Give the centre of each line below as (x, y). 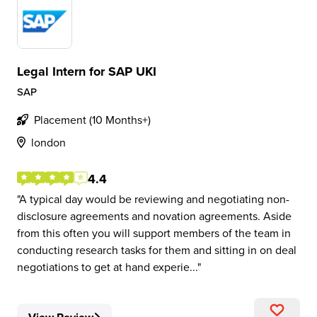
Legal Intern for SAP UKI (87, 71)
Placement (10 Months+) (92, 120)
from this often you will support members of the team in (154, 233)
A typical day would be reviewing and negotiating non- (154, 199)
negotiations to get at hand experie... (107, 267)
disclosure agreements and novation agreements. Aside (154, 216)
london (48, 142)
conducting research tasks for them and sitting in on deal (157, 250)
